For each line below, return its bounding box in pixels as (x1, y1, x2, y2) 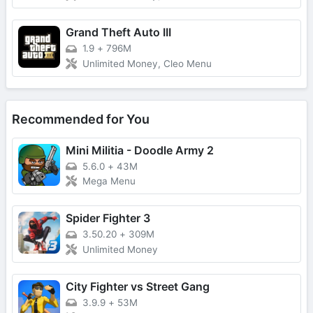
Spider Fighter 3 (66, 211, 150, 226)
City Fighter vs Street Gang (66, 279, 210, 294)
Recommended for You (12, 111, 150, 126)
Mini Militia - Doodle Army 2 (66, 143, 214, 157)
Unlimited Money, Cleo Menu (82, 57, 212, 69)
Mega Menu (82, 175, 136, 187)
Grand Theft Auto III (66, 25, 171, 40)
